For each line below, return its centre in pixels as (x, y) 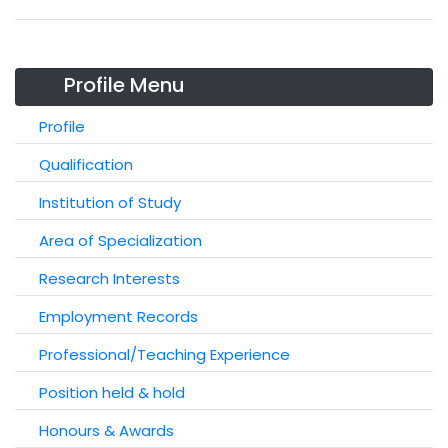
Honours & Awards (106, 430)
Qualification (86, 164)
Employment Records (118, 316)
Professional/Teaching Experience (164, 354)
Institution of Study (110, 202)
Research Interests (109, 278)
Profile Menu (124, 85)
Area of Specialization (120, 240)
